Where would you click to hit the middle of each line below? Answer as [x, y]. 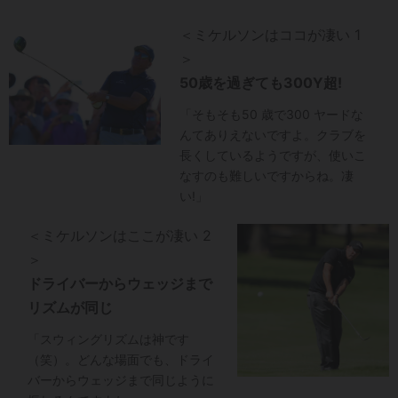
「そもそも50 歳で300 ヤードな [271, 115]
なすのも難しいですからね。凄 [266, 176]
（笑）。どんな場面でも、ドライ [120, 360]
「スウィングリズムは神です [108, 339]
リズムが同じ [70, 308]
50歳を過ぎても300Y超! [260, 83]
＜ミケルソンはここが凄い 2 [119, 236]
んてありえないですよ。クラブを [272, 135]
